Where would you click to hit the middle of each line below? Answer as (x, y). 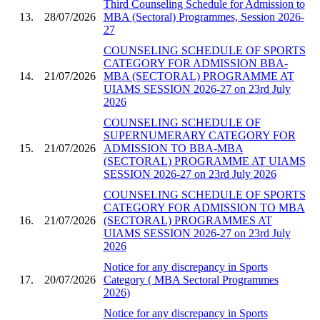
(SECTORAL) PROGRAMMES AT (187, 220)
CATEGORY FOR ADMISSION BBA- (195, 63)
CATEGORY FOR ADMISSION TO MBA (204, 207)
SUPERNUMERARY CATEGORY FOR (199, 135)
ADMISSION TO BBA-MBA (173, 148)
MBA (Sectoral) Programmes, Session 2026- (204, 16)
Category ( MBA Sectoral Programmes (191, 279)
